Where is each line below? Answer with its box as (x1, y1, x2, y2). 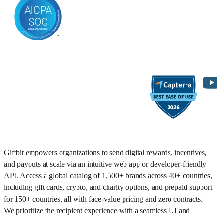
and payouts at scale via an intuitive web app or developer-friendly (4, 160, 206, 169)
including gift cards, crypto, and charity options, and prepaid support (4, 183, 212, 192)
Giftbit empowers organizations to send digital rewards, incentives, (4, 148, 207, 157)
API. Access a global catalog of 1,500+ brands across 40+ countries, (4, 171, 212, 180)
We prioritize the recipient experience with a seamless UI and (4, 206, 190, 215)
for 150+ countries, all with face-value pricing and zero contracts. (4, 195, 202, 203)
